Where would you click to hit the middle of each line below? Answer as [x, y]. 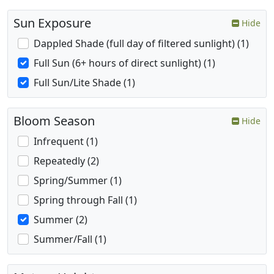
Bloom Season [54, 121]
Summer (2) [61, 220]
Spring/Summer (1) [78, 181]
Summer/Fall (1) [70, 239]
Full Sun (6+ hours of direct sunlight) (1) [124, 63]
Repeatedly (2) [66, 161]
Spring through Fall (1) [85, 200]
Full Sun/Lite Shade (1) [84, 83]
